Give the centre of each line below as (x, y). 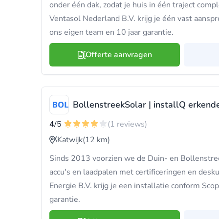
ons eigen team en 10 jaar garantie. (111, 32)
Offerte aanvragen (119, 55)
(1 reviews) (127, 124)
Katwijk (70, 140)
